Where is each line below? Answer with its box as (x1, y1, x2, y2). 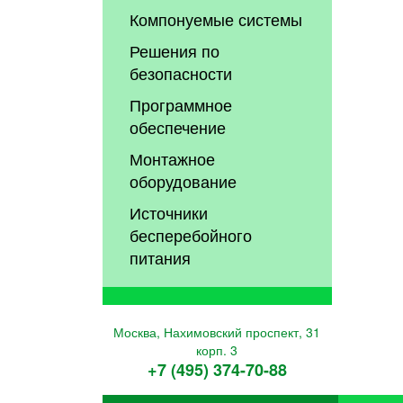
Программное (130, 92, 233, 116)
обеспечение (130, 114, 227, 139)
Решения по (130, 38, 220, 62)
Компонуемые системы (130, 6, 303, 31)
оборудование (130, 168, 237, 193)
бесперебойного (130, 222, 253, 246)
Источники (130, 200, 209, 224)
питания (130, 245, 192, 269)
